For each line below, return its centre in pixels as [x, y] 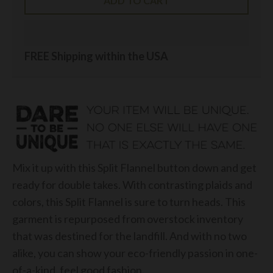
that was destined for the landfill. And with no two [129, 236]
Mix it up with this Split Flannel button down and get [134, 168]
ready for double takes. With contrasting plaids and [132, 185]
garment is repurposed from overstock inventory [128, 219]
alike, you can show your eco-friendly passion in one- [135, 253]
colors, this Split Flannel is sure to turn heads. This [129, 202]
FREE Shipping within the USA [96, 56]
